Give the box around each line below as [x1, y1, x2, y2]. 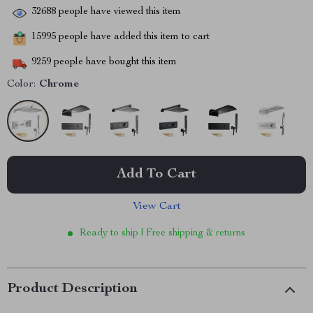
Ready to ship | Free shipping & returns [80, 228, 245, 238]
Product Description [7, 282, 138, 296]
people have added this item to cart [56, 32, 210, 43]
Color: [7, 79, 36, 90]
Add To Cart [117, 168, 196, 182]
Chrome [39, 79, 79, 90]
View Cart [132, 201, 181, 212]
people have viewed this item [56, 7, 181, 17]
